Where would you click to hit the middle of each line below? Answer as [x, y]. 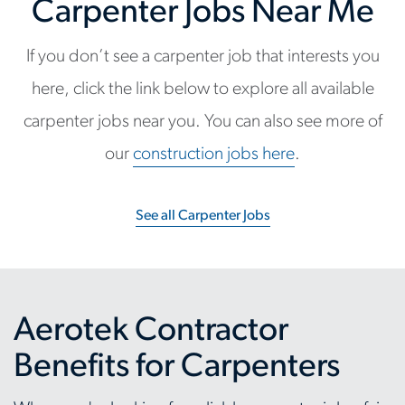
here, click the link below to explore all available [202, 89]
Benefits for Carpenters [177, 367]
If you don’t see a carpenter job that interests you [202, 57]
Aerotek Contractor [151, 331]
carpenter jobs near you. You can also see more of [202, 122]
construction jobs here [214, 155]
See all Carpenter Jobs [202, 216]
